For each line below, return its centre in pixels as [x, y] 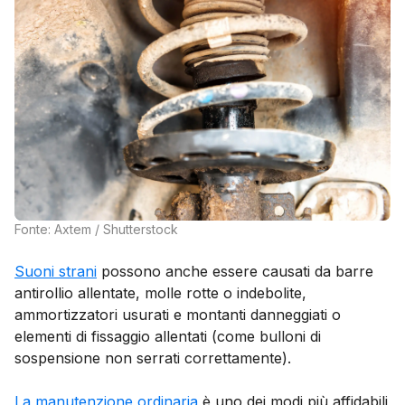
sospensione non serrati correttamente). [153, 358]
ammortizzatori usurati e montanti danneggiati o [178, 315]
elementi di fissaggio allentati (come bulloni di [168, 337]
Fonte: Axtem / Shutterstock [96, 230]
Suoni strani [56, 272]
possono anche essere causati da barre [235, 272]
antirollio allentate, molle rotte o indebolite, [160, 293]
